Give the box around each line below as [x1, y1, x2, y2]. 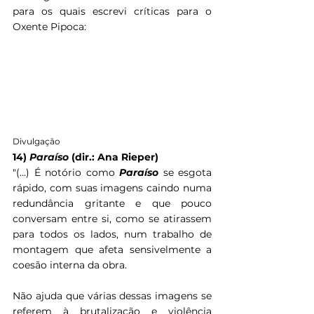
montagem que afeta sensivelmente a [13, 243, 212, 256]
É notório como [34, 165, 119, 179]
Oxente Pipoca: [13, 20, 86, 34]
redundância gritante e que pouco [13, 196, 212, 210]
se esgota [163, 165, 212, 179]
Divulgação [13, 135, 60, 146]
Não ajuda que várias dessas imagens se [13, 289, 212, 302]
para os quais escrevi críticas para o [13, 5, 212, 18]
